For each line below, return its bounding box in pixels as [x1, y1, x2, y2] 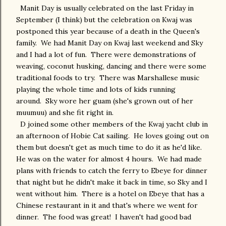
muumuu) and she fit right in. [16, 108, 116, 117]
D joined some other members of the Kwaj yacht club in [16, 120, 208, 129]
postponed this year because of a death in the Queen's [16, 27, 200, 36]
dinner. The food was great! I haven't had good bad [16, 212, 191, 221]
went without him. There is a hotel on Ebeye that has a [16, 189, 204, 198]
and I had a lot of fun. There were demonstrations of [16, 50, 196, 59]
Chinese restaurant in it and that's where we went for [16, 201, 198, 210]
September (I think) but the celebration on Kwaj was [16, 15, 192, 24]
